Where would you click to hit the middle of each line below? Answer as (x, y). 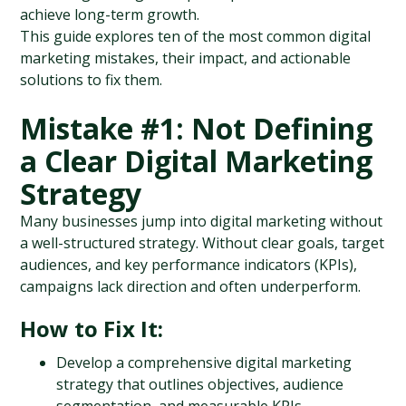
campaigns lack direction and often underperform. (191, 286)
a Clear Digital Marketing (197, 161)
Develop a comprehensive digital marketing (204, 362)
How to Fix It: (92, 329)
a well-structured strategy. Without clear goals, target (203, 243)
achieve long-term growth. (110, 14)
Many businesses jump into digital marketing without (202, 221)
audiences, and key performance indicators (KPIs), (189, 265)
